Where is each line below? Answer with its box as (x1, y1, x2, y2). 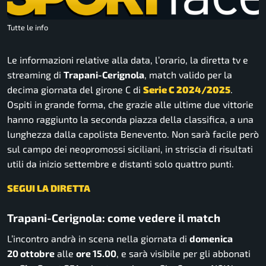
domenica (189, 233, 233, 245)
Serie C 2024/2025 (143, 83, 230, 95)
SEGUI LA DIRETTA (7, 182, 90, 194)
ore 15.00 (76, 248, 116, 259)
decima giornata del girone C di (7, 83, 143, 95)
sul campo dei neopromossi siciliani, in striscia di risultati (7, 142, 253, 154)
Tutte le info (7, 22, 48, 32)
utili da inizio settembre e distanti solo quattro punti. (7, 157, 234, 169)
